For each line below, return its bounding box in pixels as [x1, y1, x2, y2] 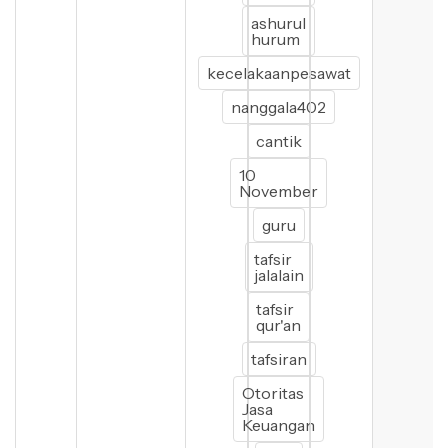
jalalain [253, 265, 304, 285]
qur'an [256, 315, 302, 335]
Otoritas [242, 383, 305, 403]
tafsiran [250, 349, 307, 369]
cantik [255, 131, 302, 151]
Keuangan [242, 415, 316, 435]
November [239, 181, 319, 201]
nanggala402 [231, 97, 327, 117]
